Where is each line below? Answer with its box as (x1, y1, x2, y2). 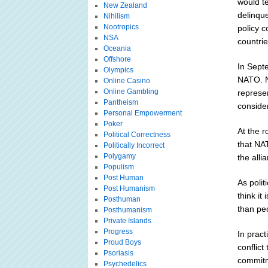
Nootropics (103, 23, 139, 31)
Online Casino (103, 77, 150, 85)
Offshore (103, 55, 131, 63)
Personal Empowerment (103, 109, 182, 117)
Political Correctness (103, 130, 170, 139)
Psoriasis (103, 249, 133, 257)
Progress (103, 227, 133, 236)
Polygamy (103, 152, 136, 160)
